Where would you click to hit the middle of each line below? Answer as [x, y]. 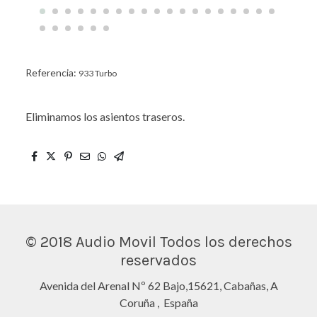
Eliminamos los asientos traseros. [105, 116]
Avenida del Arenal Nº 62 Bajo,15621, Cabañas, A [158, 285]
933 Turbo [98, 73]
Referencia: [52, 72]
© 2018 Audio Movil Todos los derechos [158, 241]
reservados [158, 260]
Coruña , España [158, 302]
